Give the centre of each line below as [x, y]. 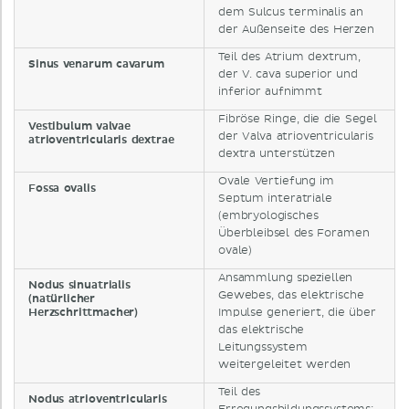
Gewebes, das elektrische [291, 296]
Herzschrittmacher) [84, 313]
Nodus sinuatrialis [79, 286]
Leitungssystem [263, 348]
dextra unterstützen [277, 154]
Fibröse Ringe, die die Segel [298, 120]
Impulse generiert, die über [297, 313]
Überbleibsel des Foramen [294, 234]
